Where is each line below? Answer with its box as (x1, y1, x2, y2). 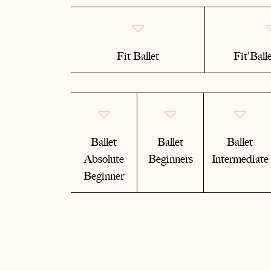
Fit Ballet (116, 50, 159, 63)
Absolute (83, 152, 124, 166)
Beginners (148, 152, 193, 166)
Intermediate (211, 152, 269, 166)
